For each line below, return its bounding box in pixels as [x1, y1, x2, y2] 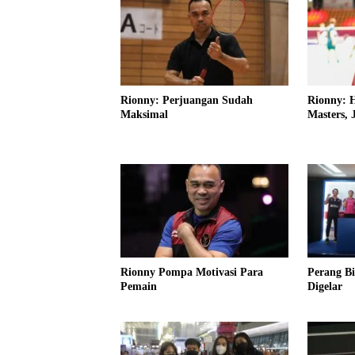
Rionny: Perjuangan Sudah [120, 94, 253, 106]
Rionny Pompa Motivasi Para [120, 266, 263, 279]
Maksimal [120, 108, 168, 120]
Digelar [307, 281, 342, 293]
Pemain [120, 281, 157, 293]
